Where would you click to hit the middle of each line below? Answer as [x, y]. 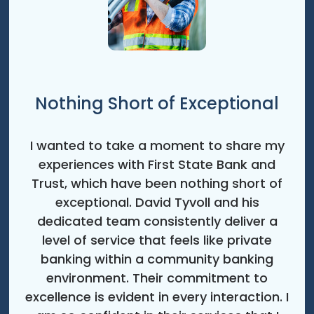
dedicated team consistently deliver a [157, 221]
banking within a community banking [157, 259]
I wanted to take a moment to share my [157, 146]
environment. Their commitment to [157, 278]
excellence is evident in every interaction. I [157, 297]
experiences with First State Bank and [157, 165]
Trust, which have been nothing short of [157, 184]
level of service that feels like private [157, 240]
